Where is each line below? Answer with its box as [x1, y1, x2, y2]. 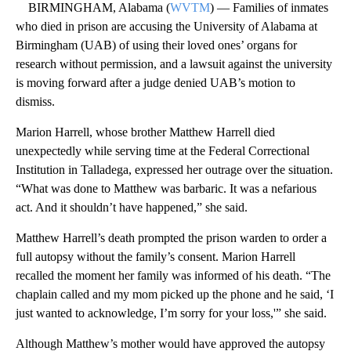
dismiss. [16, 95, 55, 108]
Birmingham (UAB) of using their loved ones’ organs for [16, 38, 297, 52]
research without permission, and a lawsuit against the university [16, 57, 332, 71]
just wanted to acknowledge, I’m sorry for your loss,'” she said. [16, 306, 327, 320]
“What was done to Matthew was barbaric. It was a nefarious [16, 182, 317, 195]
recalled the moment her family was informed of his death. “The [16, 269, 331, 282]
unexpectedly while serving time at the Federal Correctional [16, 144, 309, 157]
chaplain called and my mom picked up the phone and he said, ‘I [16, 288, 334, 301]
